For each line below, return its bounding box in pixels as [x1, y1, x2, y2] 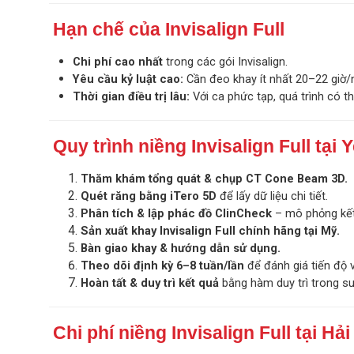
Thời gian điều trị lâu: [73, 89, 190, 104]
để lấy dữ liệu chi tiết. [217, 189, 328, 204]
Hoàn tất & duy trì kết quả [81, 276, 219, 291]
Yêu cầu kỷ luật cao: [73, 72, 183, 87]
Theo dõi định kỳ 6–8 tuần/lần [81, 258, 244, 273]
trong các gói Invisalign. [163, 55, 288, 70]
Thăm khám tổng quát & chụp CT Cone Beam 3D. [81, 171, 348, 186]
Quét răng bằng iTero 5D [81, 189, 217, 204]
